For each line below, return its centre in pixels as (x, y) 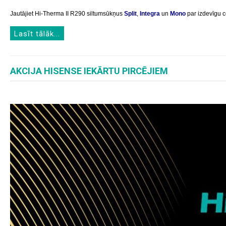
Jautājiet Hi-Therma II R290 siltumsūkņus (67, 14)
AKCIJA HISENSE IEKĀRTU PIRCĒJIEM (89, 71)
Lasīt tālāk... (37, 34)
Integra (150, 14)
